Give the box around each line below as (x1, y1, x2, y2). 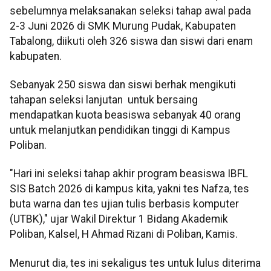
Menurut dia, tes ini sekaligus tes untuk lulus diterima (10, 256, 261, 269)
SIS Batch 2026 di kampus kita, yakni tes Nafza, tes (10, 183, 249, 195)
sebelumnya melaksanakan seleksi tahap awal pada (10, 4, 251, 17)
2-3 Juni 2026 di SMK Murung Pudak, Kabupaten (10, 19, 236, 32)
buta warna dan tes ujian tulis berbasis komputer (10, 198, 239, 211)
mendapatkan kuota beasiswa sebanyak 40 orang (10, 108, 241, 121)
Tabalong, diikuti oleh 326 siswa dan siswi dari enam (10, 34, 253, 47)
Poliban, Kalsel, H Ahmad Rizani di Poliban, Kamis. (10, 228, 238, 241)
